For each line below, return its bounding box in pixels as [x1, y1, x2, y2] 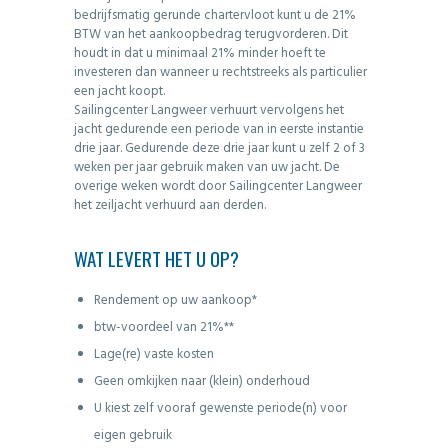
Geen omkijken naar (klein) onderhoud [93, 370, 310, 392]
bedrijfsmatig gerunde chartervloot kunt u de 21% [74, 4, 356, 26]
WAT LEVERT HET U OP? [74, 244, 239, 274]
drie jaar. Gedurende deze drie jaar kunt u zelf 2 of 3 [74, 137, 368, 159]
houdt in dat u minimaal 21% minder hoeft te [74, 42, 326, 64]
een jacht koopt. [74, 80, 165, 102]
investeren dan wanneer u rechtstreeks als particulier [74, 61, 367, 83]
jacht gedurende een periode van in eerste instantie [74, 118, 364, 140]
